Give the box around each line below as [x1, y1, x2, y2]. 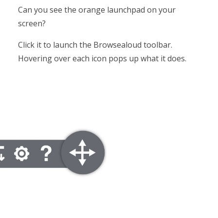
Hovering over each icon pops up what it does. [18, 53, 189, 64]
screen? [18, 18, 48, 29]
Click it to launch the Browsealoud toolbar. [18, 39, 173, 50]
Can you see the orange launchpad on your [18, 4, 176, 15]
